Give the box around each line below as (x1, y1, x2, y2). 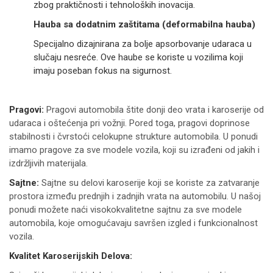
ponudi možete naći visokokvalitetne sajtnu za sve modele (9, 204, 242, 215)
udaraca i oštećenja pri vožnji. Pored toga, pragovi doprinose (9, 117, 250, 129)
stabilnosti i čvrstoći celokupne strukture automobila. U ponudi (9, 130, 258, 142)
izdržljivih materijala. (9, 157, 88, 169)
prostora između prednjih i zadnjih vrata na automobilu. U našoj (9, 190, 261, 202)
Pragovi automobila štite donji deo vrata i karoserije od (44, 104, 264, 115)
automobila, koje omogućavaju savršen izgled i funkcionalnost (9, 217, 258, 229)
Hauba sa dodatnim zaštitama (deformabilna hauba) (34, 18, 255, 30)
